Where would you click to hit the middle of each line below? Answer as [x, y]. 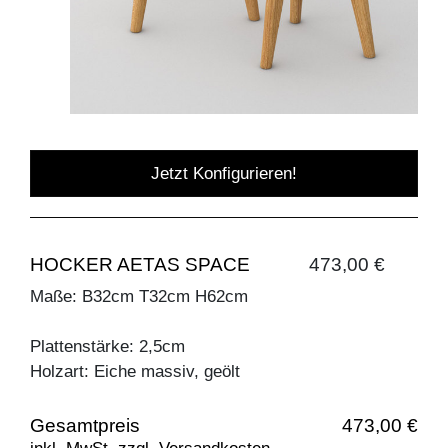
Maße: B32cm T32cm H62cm [139, 297]
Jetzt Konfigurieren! [224, 174]
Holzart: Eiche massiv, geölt [135, 372]
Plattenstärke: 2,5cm [107, 347]
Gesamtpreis [85, 426]
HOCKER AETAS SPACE [140, 265]
